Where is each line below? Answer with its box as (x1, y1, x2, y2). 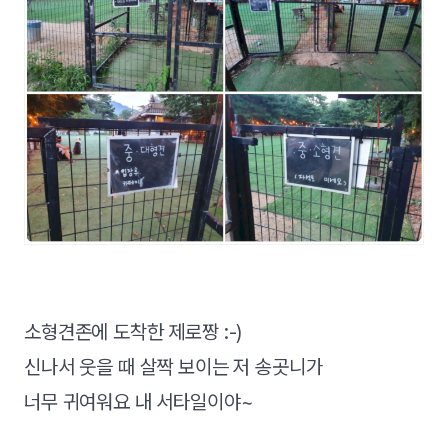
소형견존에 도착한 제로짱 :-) (24, 319, 243, 344)
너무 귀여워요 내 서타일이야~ (24, 389, 254, 414)
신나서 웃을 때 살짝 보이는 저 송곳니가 (24, 354, 323, 379)
